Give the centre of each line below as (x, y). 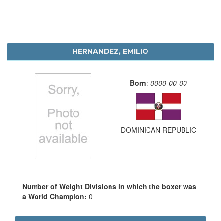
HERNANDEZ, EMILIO (110, 51)
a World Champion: (55, 196)
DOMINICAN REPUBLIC (158, 129)
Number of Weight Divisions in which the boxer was (109, 186)
